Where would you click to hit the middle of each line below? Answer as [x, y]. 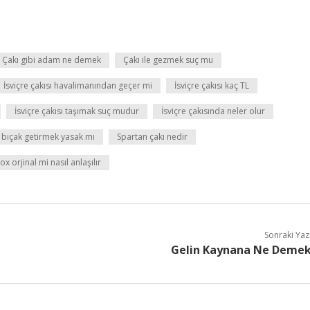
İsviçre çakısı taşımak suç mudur [77, 111]
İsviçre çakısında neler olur [213, 111]
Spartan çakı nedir [152, 137]
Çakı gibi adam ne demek [52, 60]
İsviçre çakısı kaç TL [212, 85]
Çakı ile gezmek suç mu [168, 60]
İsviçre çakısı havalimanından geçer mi [78, 85]
